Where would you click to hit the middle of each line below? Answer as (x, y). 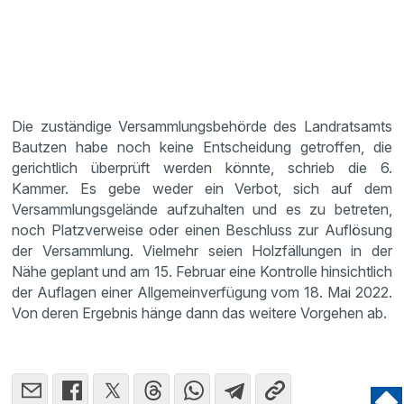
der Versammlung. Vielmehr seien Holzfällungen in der (202, 251)
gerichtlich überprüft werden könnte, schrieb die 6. (202, 168)
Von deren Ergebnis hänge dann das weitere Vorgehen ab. (200, 313)
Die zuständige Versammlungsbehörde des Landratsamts (202, 126)
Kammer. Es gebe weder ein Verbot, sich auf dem (202, 188)
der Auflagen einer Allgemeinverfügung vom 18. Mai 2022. (202, 292)
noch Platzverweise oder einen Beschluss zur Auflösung (202, 230)
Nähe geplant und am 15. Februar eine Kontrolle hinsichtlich (202, 271)
